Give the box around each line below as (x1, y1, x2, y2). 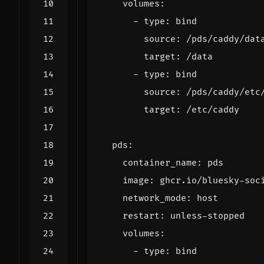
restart (123, 210, 160, 222)
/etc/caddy (186, 104, 239, 116)
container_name (123, 157, 197, 169)
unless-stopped (170, 210, 245, 222)
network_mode (123, 193, 186, 204)
